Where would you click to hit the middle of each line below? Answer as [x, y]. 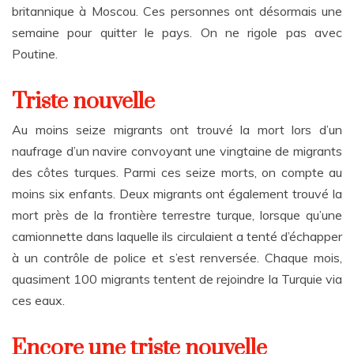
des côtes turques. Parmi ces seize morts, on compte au [177, 172]
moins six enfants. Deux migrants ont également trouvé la [177, 194]
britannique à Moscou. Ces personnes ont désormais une [177, 11]
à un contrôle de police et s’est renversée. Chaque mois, [177, 258]
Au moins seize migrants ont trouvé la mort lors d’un [177, 130]
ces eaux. [38, 300]
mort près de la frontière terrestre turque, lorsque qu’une [177, 215]
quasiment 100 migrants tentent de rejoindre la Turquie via [177, 279]
